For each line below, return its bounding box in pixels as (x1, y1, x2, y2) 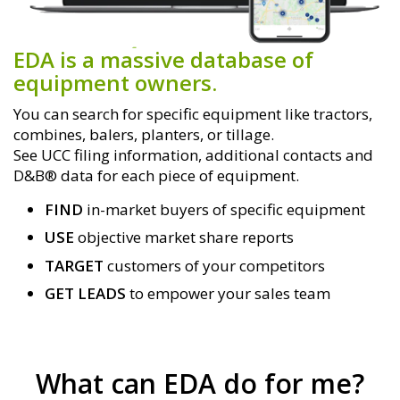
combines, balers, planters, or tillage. (13, 124, 274, 146)
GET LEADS (45, 283, 126, 304)
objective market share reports (78, 227, 294, 248)
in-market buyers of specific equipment (87, 198, 365, 220)
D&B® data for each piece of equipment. (13, 165, 299, 187)
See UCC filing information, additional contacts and (13, 145, 373, 166)
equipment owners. (13, 68, 217, 98)
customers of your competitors (107, 254, 325, 276)
